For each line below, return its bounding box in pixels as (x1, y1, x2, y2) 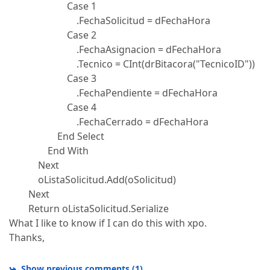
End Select (9, 130, 104, 143)
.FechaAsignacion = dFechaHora (9, 43, 221, 56)
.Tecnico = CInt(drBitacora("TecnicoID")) (9, 57, 255, 71)
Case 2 (9, 28, 96, 42)
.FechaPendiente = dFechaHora (9, 86, 218, 99)
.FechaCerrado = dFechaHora (9, 115, 209, 128)
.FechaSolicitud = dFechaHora (9, 14, 210, 27)
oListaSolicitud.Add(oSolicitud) (9, 173, 176, 186)
